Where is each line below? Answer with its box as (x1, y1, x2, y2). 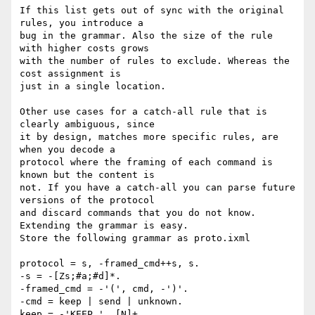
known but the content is (20, 169, 155, 181)
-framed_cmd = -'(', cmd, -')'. (20, 283, 188, 295)
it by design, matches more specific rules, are (20, 131, 278, 143)
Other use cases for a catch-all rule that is (20, 106, 267, 117)
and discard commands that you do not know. (20, 207, 256, 219)
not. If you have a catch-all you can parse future (20, 182, 295, 193)
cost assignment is (20, 68, 121, 79)
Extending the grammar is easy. (20, 220, 188, 231)
